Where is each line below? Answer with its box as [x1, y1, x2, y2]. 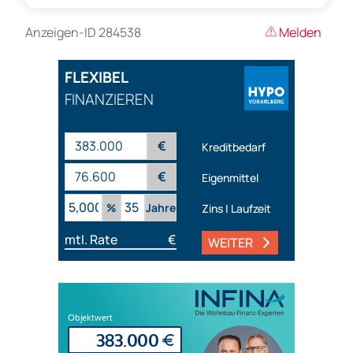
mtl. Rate [65, 231, 117, 249]
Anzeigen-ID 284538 [25, 24, 141, 42]
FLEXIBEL [65, 67, 128, 88]
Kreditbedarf [202, 139, 266, 154]
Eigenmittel [202, 169, 258, 185]
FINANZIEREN [65, 89, 154, 110]
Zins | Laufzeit [202, 200, 271, 216]
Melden [279, 24, 321, 42]
